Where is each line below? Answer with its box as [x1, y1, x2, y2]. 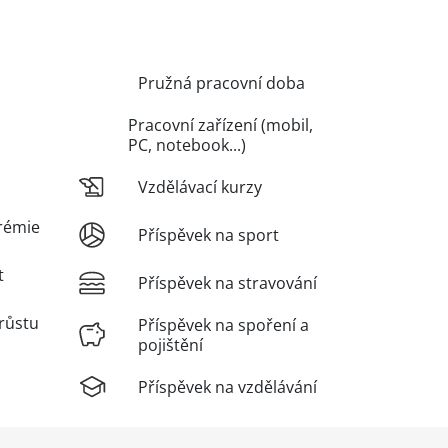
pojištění [138, 334, 203, 357]
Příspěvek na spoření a [138, 314, 309, 337]
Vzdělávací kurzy [138, 176, 262, 199]
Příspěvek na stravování [138, 272, 317, 295]
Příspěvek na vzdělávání [138, 376, 317, 399]
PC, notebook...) [127, 134, 246, 157]
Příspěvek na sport [138, 224, 279, 247]
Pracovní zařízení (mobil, [127, 114, 313, 137]
